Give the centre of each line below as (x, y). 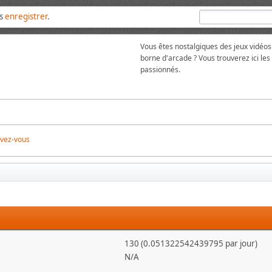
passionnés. (160, 70)
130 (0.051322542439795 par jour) (191, 243)
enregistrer (26, 16)
